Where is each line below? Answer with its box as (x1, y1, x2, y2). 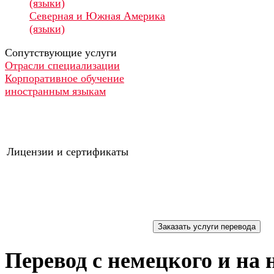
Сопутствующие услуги (5, 46, 117, 59)
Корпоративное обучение (5, 72, 124, 85)
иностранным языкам (5, 85, 106, 98)
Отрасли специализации (5, 59, 120, 72)
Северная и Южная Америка (29, 10, 165, 23)
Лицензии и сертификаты (7, 146, 128, 158)
